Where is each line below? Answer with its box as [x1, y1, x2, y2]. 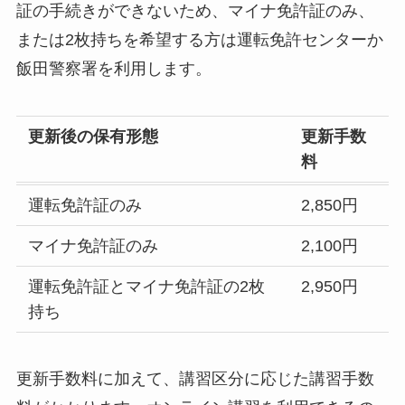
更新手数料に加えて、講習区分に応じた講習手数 [15, 370, 374, 389]
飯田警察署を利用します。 [15, 59, 212, 78]
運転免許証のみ [28, 195, 143, 214]
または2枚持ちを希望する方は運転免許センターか [15, 30, 383, 49]
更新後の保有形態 [28, 127, 159, 146]
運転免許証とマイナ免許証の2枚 [28, 277, 266, 296]
